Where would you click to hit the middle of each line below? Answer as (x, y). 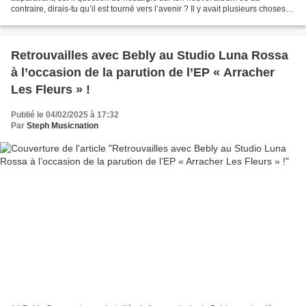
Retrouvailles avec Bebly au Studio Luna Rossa (150, 56)
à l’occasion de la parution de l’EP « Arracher (143, 73)
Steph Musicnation (62, 126)
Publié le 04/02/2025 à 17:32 (65, 115)
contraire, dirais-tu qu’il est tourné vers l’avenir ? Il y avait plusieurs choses (148, 9)
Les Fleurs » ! (51, 90)
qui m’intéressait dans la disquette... (77, 20)
